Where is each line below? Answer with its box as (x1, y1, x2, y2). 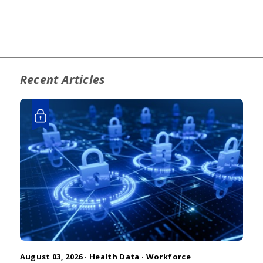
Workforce (146, 251, 191, 262)
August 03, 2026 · (19, 251, 89, 262)
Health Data (89, 251, 140, 262)
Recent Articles (19, 71, 105, 87)
